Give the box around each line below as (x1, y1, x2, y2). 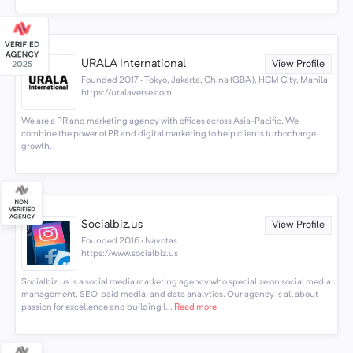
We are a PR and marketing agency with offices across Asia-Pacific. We (20, 116, 299, 126)
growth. (20, 141, 52, 151)
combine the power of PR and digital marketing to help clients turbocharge (20, 128, 316, 139)
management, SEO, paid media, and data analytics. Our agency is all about (20, 290, 318, 300)
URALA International (81, 58, 187, 71)
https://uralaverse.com (81, 87, 173, 98)
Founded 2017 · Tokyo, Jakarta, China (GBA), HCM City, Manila (81, 75, 329, 85)
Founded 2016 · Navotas (81, 236, 178, 246)
